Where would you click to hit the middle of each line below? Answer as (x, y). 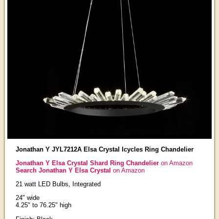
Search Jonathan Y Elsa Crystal (64, 170)
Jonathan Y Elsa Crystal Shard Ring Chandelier (88, 163)
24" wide (27, 198)
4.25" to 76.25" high (43, 205)
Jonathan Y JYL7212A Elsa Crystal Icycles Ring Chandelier (104, 149)
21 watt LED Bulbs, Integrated (58, 184)
